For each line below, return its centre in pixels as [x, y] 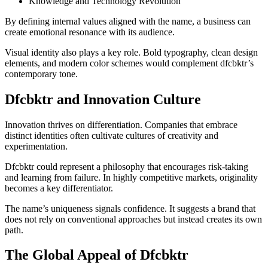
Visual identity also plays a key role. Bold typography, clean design [131, 52]
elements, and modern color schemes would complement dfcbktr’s [129, 63]
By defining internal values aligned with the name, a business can [128, 21]
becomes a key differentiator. [59, 188]
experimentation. [36, 146]
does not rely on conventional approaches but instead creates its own [133, 219]
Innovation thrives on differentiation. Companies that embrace [121, 124]
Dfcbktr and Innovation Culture [103, 99]
